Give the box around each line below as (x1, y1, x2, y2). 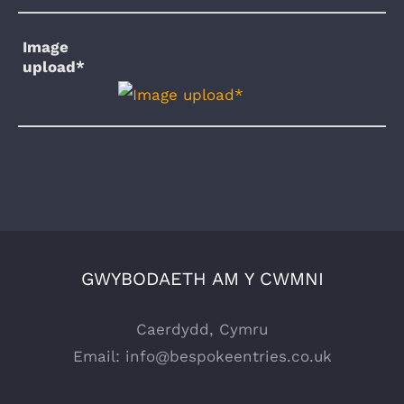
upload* (23, 57, 86, 76)
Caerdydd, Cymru (136, 320, 268, 338)
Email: (72, 347, 125, 365)
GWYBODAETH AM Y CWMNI (80, 268, 324, 289)
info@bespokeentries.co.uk (124, 347, 332, 365)
